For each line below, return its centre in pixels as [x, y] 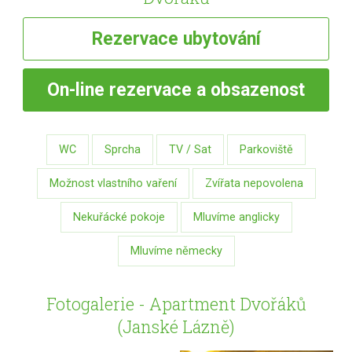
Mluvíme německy [176, 251]
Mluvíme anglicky [236, 217]
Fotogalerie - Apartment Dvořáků [176, 303]
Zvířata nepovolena [254, 183]
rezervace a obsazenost [205, 90]
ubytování [222, 39]
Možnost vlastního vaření [113, 183]
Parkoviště [266, 149]
